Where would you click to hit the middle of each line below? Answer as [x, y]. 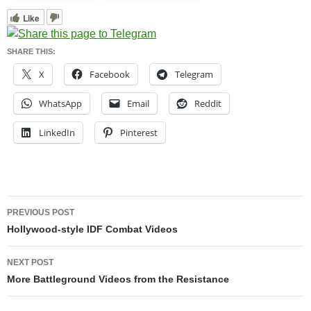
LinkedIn [57, 132]
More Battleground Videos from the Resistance [118, 279]
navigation [51, 231]
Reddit [208, 103]
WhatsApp [60, 103]
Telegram [194, 74]
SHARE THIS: [31, 51]
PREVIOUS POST [41, 212]
